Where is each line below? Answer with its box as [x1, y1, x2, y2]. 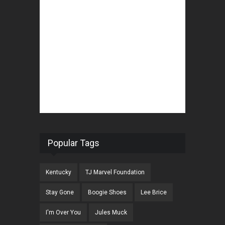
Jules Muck [95, 209, 127, 216]
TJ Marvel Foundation [85, 169, 145, 176]
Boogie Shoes [88, 189, 127, 196]
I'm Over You [46, 209, 81, 216]
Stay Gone [46, 189, 74, 196]
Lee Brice [141, 189, 167, 196]
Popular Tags [48, 138, 99, 149]
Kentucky [46, 169, 71, 176]
